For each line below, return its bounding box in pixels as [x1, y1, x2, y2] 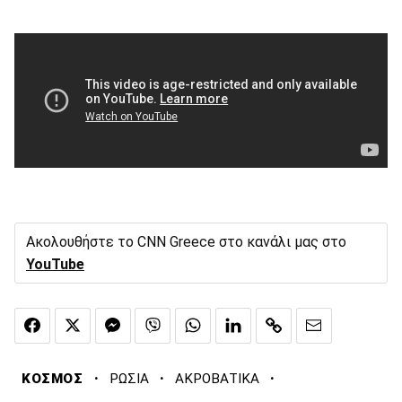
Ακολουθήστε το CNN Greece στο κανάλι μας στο [26, 233, 346, 251]
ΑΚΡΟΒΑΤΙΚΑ [174, 370, 259, 387]
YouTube [26, 256, 84, 274]
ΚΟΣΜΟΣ [22, 370, 83, 387]
